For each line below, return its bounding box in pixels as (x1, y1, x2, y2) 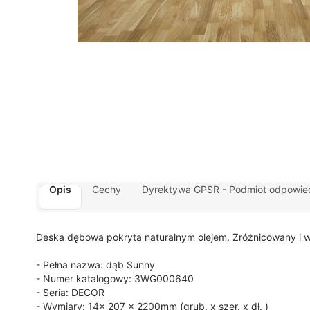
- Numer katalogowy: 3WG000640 (36, 273, 194, 284)
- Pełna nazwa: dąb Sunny (36, 259, 155, 271)
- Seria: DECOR (36, 286, 104, 298)
